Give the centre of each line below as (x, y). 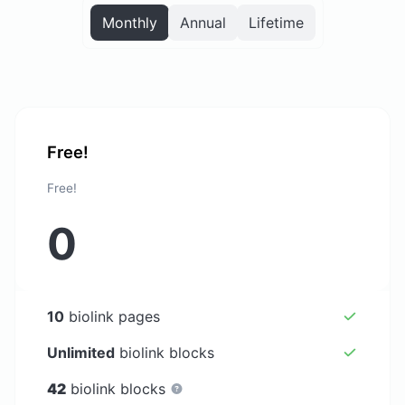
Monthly (129, 23)
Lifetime (276, 23)
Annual (202, 23)
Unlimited (81, 352)
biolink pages (113, 316)
